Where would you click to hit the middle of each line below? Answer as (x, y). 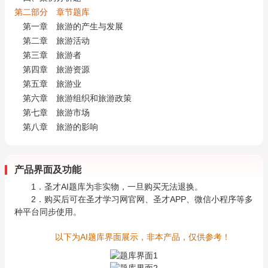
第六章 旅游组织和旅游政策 (77, 98)
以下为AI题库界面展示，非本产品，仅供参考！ (142, 237)
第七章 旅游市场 (56, 113)
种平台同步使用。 (48, 212)
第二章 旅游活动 (56, 41)
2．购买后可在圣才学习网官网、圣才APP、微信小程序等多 (142, 199)
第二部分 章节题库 (52, 12)
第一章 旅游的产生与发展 (73, 27)
